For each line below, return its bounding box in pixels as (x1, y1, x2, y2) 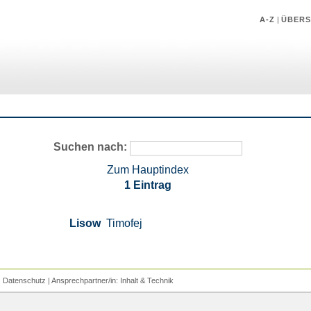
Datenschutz (2, 276, 46, 285)
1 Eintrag (124, 178, 172, 191)
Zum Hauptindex (107, 163, 190, 176)
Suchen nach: (53, 141, 128, 153)
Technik (146, 276, 174, 285)
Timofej (106, 216, 143, 229)
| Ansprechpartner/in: (45, 276, 120, 285)
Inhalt (119, 276, 138, 285)
